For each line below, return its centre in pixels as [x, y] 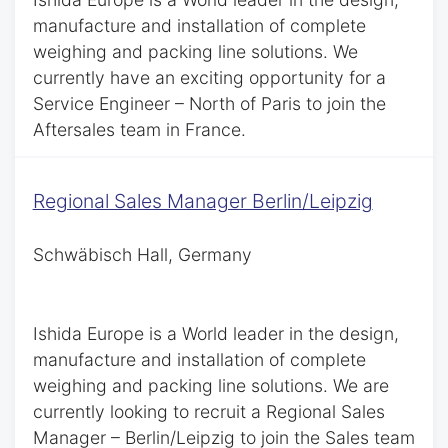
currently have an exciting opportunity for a [209, 77]
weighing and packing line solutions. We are [210, 386]
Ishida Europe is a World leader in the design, [215, 334]
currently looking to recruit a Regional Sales [208, 412]
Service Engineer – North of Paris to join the [209, 103]
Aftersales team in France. [139, 129]
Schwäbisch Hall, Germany [142, 255]
